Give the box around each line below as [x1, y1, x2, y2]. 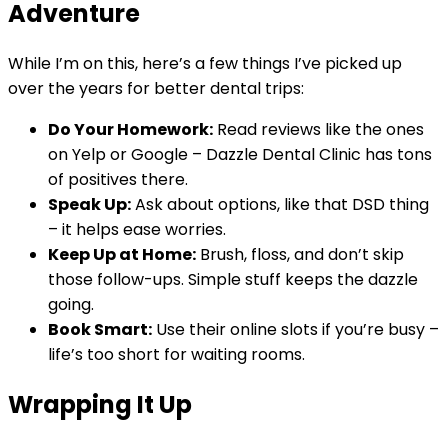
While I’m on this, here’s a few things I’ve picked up [8, 52, 402, 76]
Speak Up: [48, 193, 131, 217]
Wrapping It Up [8, 388, 192, 422]
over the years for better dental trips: [8, 77, 304, 101]
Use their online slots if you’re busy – [152, 318, 439, 342]
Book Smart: [48, 318, 152, 342]
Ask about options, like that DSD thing [131, 193, 429, 217]
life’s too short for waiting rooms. [48, 343, 305, 367]
